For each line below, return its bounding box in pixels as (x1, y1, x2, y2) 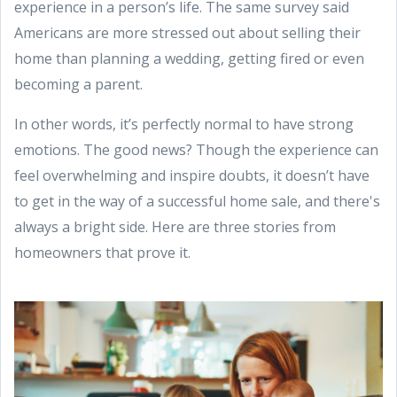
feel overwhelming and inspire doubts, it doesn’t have (14, 166, 370, 185)
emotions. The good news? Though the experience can (14, 140, 378, 160)
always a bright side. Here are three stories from (14, 217, 336, 237)
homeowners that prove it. (14, 243, 191, 262)
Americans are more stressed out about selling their (14, 23, 361, 43)
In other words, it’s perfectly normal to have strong (14, 114, 354, 134)
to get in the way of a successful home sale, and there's (14, 191, 380, 211)
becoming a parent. (14, 74, 143, 94)
